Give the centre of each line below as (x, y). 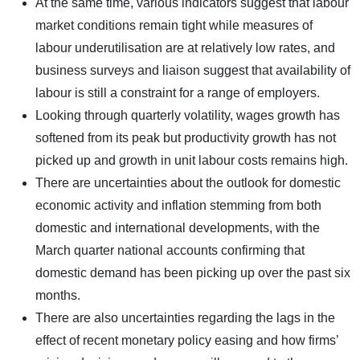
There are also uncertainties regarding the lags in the (185, 317)
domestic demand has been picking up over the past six (193, 272)
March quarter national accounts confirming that (170, 250)
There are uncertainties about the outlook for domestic (188, 182)
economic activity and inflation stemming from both (178, 205)
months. (58, 295)
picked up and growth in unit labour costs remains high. (192, 160)
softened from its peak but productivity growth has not (186, 137)
